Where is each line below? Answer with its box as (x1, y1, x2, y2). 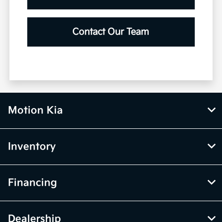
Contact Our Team (72, 27, 150, 38)
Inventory (8, 141, 56, 153)
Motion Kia (8, 105, 63, 117)
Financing (8, 177, 57, 189)
